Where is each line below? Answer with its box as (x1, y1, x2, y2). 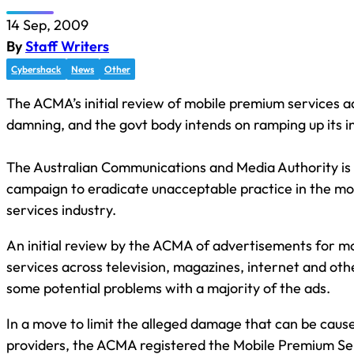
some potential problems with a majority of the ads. (6, 278, 330, 297)
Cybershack (11, 62, 62, 75)
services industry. (6, 200, 116, 219)
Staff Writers (25, 36, 109, 55)
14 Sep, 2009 (6, 15, 88, 34)
